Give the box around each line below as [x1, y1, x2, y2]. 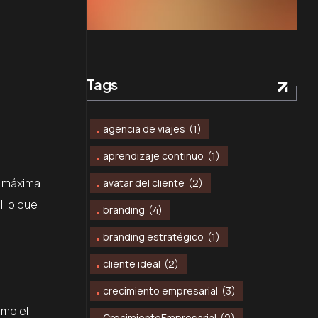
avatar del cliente [103, 176, 185, 190]
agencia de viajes [103, 122, 185, 136]
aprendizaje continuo [103, 149, 204, 163]
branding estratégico [103, 230, 204, 244]
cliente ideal [103, 257, 160, 271]
